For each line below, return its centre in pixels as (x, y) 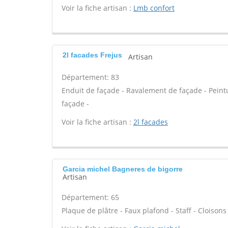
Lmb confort (154, 8)
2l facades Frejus (92, 55)
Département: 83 (90, 77)
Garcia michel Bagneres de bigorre (123, 169)
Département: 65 (90, 197)
